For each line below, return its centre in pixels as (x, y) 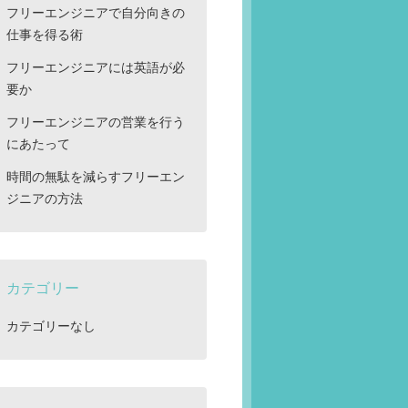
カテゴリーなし (51, 326)
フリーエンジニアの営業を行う (95, 122)
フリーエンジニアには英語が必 (95, 67)
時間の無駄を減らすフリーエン (95, 177)
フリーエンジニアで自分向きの (95, 13)
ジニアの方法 (44, 199)
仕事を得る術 (44, 35)
